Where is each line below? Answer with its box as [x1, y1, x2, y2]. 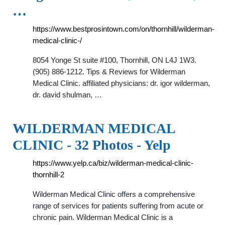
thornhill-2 [33, 170, 64, 179]
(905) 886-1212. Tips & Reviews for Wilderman [33, 67, 185, 76]
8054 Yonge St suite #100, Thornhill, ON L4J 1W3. [33, 56, 196, 64]
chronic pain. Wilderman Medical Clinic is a [33, 213, 173, 221]
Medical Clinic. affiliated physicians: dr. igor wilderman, [33, 79, 210, 87]
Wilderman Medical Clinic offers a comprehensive [33, 190, 195, 198]
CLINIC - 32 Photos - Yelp [13, 137, 171, 153]
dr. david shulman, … [33, 90, 102, 99]
